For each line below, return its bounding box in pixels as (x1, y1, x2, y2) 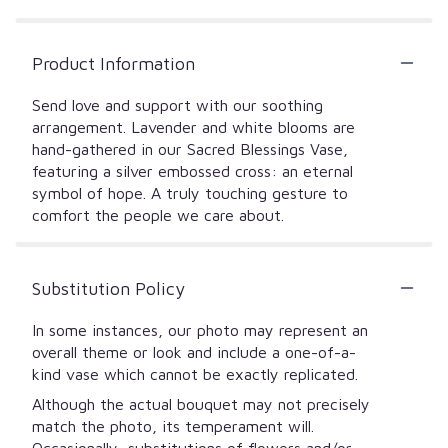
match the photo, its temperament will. (32, 416, 314, 435)
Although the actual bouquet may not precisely (32, 394, 370, 413)
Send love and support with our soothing (32, 95, 323, 114)
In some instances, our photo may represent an (32, 320, 368, 339)
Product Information (32, 52, 195, 74)
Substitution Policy (32, 277, 185, 299)
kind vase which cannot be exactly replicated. (32, 364, 358, 383)
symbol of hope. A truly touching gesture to (32, 183, 348, 202)
